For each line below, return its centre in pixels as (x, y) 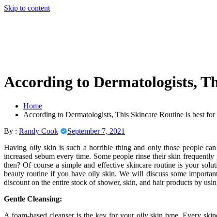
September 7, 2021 (96, 131)
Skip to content (27, 8)
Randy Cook (39, 131)
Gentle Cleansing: (33, 199)
